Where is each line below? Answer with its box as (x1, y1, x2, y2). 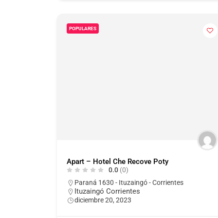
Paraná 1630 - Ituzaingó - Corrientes (74, 178, 183, 186)
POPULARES (69, 25, 96, 31)
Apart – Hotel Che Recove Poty (67, 157, 168, 166)
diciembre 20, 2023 (74, 196, 131, 204)
